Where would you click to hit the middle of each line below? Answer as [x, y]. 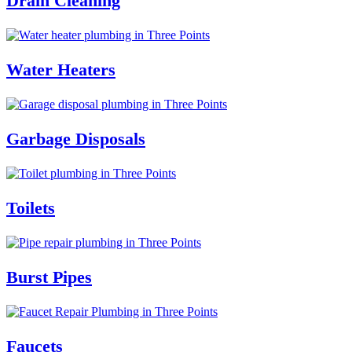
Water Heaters [61, 70]
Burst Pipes [49, 277]
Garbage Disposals [76, 139]
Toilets [31, 208]
